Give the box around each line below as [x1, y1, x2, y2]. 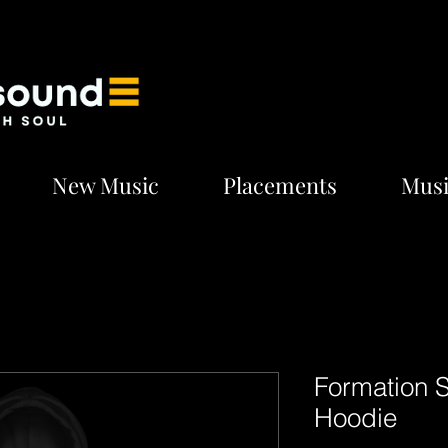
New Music [52, 170, 159, 200]
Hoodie [314, 402, 397, 434]
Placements [223, 170, 337, 200]
